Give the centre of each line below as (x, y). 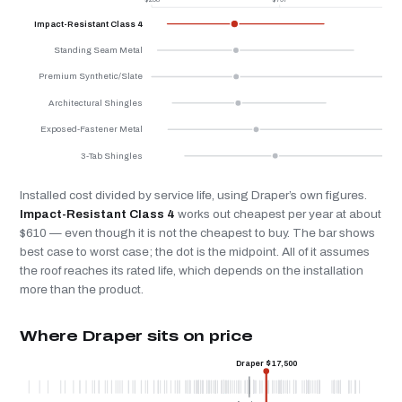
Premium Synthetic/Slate (90, 77)
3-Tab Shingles (111, 156)
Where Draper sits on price (136, 336)
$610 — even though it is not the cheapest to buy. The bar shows (197, 232)
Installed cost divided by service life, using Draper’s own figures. (193, 195)
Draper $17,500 (266, 363)
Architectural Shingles (95, 103)
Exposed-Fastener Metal (91, 130)
